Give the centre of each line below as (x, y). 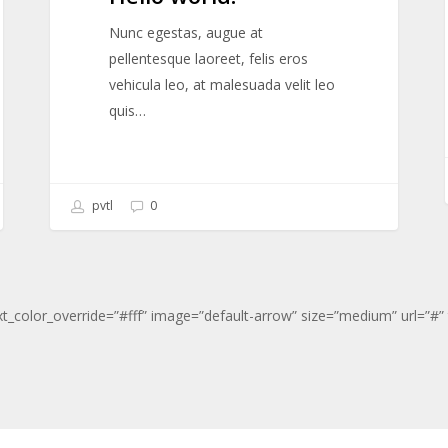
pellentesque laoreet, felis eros (208, 59)
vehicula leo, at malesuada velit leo (221, 85)
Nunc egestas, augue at (185, 33)
